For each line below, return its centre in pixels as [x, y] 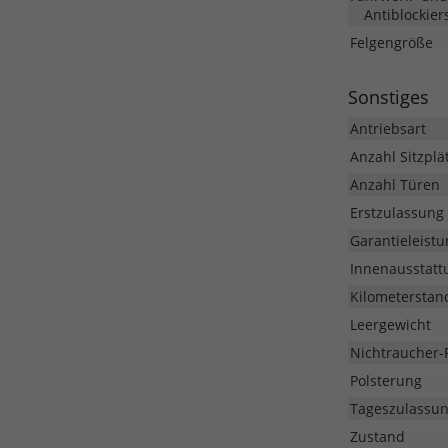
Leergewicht [390, 325]
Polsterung [385, 381]
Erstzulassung [396, 213]
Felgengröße [391, 43]
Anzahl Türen [394, 185]
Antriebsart [387, 129]
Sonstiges [388, 97]
